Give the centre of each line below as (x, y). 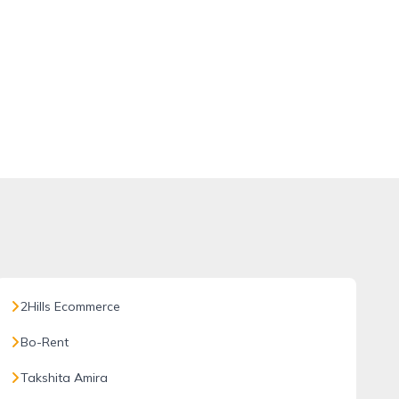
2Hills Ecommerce (70, 306)
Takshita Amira (64, 378)
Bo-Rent (44, 342)
